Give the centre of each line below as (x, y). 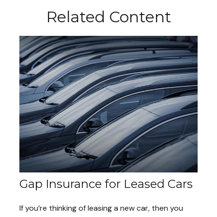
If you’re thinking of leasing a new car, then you (101, 208)
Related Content (108, 17)
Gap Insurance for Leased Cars (106, 184)
